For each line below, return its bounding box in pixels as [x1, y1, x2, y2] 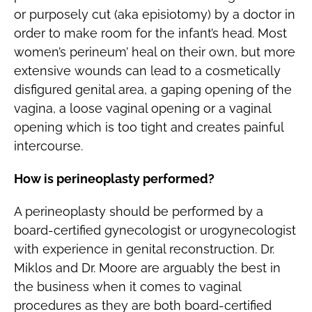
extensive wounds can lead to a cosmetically [13, 63, 281, 79]
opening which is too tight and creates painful [13, 120, 283, 135]
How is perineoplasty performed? [13, 171, 214, 187]
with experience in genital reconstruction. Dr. [13, 242, 274, 257]
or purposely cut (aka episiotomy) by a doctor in [13, 7, 295, 22]
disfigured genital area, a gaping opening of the [13, 82, 292, 97]
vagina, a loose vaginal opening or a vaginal [13, 101, 271, 116]
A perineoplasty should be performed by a [13, 204, 263, 219]
